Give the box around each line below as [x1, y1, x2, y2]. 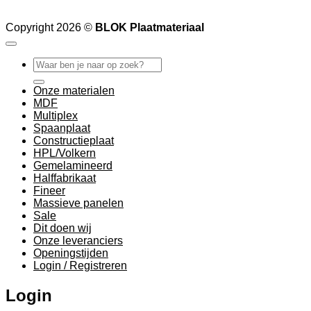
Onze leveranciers [33, 235, 123, 247]
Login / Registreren [33, 260, 127, 272]
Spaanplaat [33, 122, 90, 135]
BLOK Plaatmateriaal [95, 22, 204, 34]
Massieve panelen [33, 197, 124, 210]
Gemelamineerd [33, 160, 112, 172]
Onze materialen [33, 85, 115, 97]
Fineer [33, 185, 65, 197]
